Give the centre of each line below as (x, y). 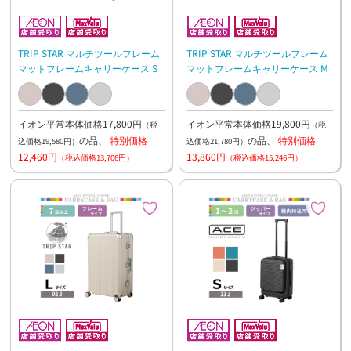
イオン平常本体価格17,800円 (80, 123)
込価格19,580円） (48, 141)
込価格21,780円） (217, 141)
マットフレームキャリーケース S (87, 67)
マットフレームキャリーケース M (257, 67)
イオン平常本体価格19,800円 (248, 123)
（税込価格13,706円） (95, 157)
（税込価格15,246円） (264, 157)
